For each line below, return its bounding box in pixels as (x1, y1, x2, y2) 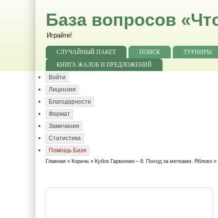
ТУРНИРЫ (183, 49, 212, 55)
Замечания (49, 123, 79, 129)
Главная (46, 158, 66, 164)
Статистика (49, 135, 81, 142)
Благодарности (49, 98, 91, 105)
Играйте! (47, 32, 72, 39)
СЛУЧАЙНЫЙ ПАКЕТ (56, 49, 116, 55)
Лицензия (49, 86, 76, 93)
